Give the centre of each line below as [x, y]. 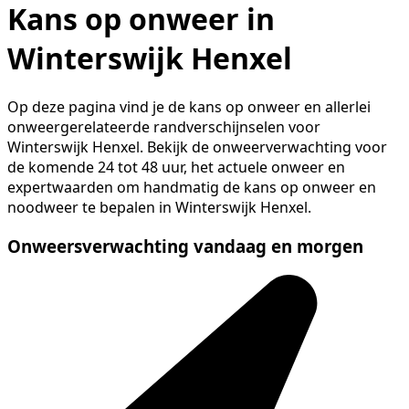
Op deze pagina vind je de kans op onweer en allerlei [189, 107]
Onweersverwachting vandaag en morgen [185, 246]
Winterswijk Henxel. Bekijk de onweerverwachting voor [197, 147]
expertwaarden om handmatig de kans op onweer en [192, 188]
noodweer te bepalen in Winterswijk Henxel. [159, 208]
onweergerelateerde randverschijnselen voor [164, 127]
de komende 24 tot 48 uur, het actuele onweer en [176, 168]
